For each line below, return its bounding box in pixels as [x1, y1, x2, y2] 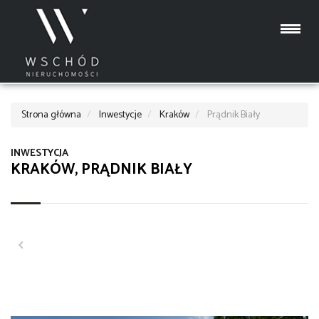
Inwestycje [99, 107, 142, 123]
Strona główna [21, 107, 81, 123]
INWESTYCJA [11, 145, 68, 162]
